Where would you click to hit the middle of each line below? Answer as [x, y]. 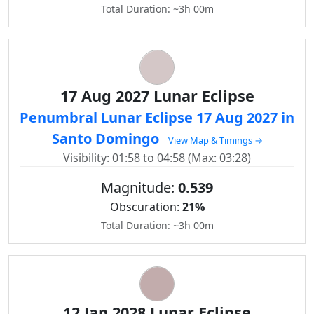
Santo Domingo [107, 138]
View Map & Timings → [215, 140]
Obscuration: [146, 207]
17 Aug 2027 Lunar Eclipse [157, 96]
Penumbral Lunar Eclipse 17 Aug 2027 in [157, 117]
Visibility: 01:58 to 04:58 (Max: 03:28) [157, 158]
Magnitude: [139, 187]
